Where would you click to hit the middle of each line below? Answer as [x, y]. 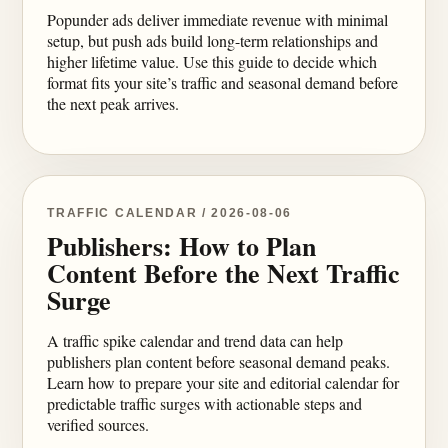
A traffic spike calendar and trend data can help [195, 340]
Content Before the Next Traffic [224, 273]
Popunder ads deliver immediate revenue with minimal [218, 19]
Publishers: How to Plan [182, 246]
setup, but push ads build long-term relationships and [213, 40]
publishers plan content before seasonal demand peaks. [219, 361]
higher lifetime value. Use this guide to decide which [212, 61]
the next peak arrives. [113, 103]
